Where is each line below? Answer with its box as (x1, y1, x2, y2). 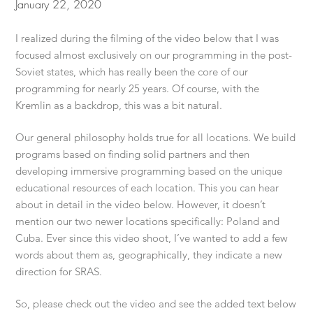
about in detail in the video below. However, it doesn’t (15, 198, 266, 212)
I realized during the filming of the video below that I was (15, 31, 279, 45)
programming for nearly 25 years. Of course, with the (15, 82, 260, 96)
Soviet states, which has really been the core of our (15, 65, 249, 79)
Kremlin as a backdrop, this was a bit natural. (15, 99, 223, 112)
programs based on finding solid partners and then (15, 147, 250, 161)
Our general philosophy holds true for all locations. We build (15, 131, 296, 145)
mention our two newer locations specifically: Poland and (15, 214, 280, 228)
